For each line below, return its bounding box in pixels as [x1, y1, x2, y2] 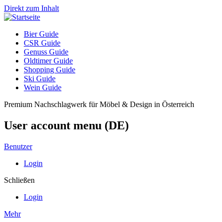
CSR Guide [24, 39, 60, 47]
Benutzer [4, 142, 32, 151]
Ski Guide [24, 74, 55, 83]
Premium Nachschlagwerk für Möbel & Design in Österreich [4, 100, 194, 109]
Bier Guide [24, 30, 58, 38]
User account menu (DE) [4, 118, 129, 132]
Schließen [4, 175, 35, 184]
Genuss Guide [24, 48, 68, 56]
